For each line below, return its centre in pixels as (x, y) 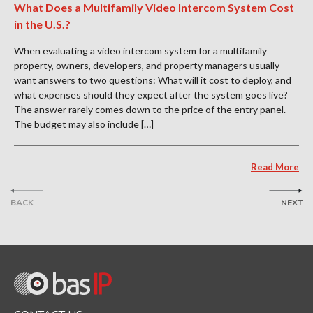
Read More (275, 167)
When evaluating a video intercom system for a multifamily (140, 50)
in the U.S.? (42, 24)
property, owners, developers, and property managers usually (147, 65)
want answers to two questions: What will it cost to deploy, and (153, 80)
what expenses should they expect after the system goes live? (151, 94)
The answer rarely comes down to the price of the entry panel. (150, 109)
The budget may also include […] (84, 124)
